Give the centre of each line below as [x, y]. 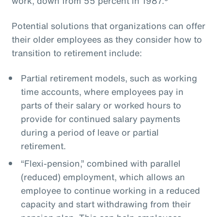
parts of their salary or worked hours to [101, 105]
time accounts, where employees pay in [102, 92]
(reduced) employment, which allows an [103, 177]
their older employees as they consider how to [107, 39]
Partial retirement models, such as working [109, 78]
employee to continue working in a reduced [110, 191]
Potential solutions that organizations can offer [108, 26]
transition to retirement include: [77, 53]
